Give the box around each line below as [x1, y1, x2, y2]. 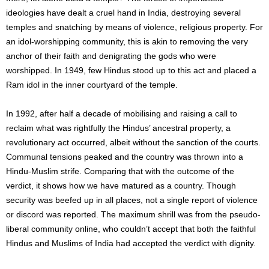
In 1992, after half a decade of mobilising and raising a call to [6, 109, 237, 118]
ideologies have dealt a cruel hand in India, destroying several [6, 8, 241, 17]
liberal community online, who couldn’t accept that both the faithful [6, 224, 256, 234]
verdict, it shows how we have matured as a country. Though [6, 181, 236, 190]
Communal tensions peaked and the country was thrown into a [6, 152, 243, 162]
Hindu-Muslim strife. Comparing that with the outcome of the [6, 166, 234, 176]
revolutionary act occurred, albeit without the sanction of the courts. [6, 138, 261, 147]
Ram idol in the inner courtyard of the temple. [6, 80, 178, 89]
